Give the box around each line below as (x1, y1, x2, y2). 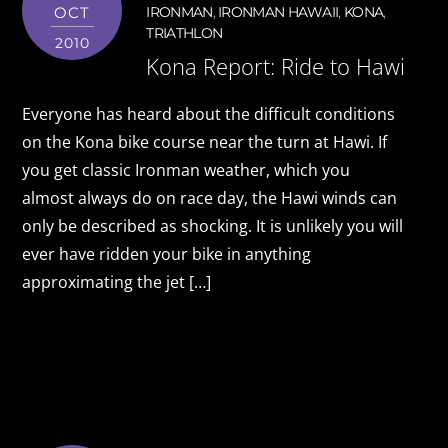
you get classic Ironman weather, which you (22, 159, 351, 182)
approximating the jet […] (22, 271, 212, 294)
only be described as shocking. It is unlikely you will (22, 215, 404, 238)
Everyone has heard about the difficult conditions (22, 103, 396, 126)
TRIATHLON (146, 25, 223, 42)
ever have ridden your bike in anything (22, 243, 312, 266)
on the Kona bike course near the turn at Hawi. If (22, 131, 388, 154)
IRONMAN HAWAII (218, 4, 339, 21)
